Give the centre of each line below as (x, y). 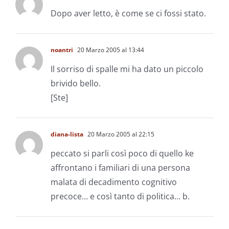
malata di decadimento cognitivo (114, 182)
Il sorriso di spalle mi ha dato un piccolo (127, 69)
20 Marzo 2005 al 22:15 (120, 134)
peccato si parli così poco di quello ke (122, 153)
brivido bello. (76, 83)
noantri (62, 50)
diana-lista (67, 134)
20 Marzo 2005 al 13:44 (110, 50)
